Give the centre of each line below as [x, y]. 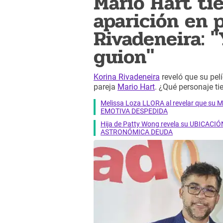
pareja [106, 87]
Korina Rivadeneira [127, 77]
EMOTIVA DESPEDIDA [134, 111]
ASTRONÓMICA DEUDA [137, 132]
